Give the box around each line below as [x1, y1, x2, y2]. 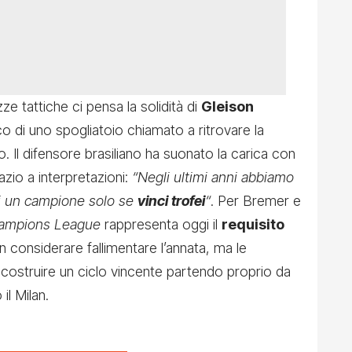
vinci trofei [137, 192, 205, 210]
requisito [222, 216, 284, 233]
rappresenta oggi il [101, 216, 222, 233]
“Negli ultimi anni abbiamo [132, 169, 294, 186]
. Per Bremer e [211, 192, 301, 210]
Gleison [201, 98, 254, 115]
